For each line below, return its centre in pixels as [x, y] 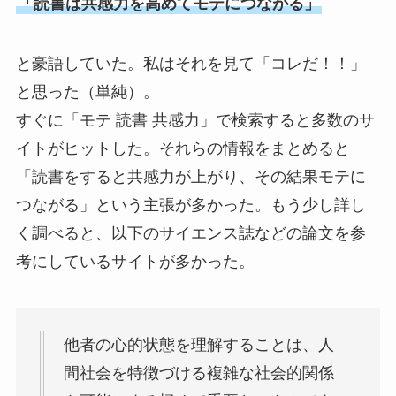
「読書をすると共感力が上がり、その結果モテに [190, 176]
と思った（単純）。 [87, 91]
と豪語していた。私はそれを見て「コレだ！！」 [190, 63]
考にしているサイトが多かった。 [135, 261]
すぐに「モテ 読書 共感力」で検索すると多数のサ [195, 120]
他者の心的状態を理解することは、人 [198, 345]
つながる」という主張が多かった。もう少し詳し [190, 205]
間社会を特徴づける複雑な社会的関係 [198, 373]
